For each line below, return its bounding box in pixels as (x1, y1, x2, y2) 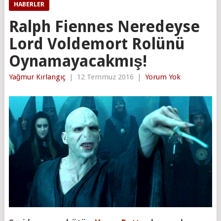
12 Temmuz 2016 (76, 72, 134, 81)
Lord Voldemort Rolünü (8, 34, 185, 53)
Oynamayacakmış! (8, 51, 147, 71)
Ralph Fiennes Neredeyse (8, 17, 200, 36)
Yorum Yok (145, 72, 181, 81)
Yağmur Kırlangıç (8, 72, 66, 81)
